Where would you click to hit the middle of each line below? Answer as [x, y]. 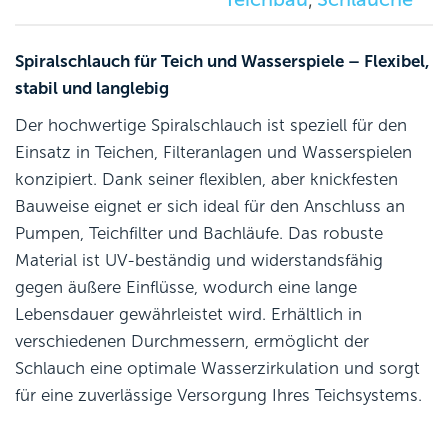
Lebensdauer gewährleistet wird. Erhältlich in [188, 314]
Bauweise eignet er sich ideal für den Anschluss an [210, 206]
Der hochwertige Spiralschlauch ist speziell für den [211, 125]
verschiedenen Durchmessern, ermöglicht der [192, 341]
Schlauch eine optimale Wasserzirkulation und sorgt [217, 368]
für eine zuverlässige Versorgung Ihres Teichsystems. [218, 395]
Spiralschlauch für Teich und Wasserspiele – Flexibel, [222, 61]
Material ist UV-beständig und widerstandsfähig [199, 260]
